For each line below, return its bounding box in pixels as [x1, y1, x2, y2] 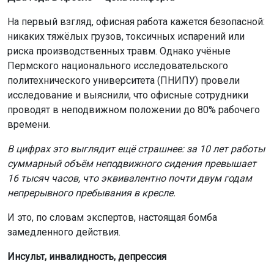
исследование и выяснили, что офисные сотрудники [7, 89, 248, 101]
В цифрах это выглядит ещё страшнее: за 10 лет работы [7, 143, 265, 155]
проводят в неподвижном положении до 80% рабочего [7, 103, 260, 116]
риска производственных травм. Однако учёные [7, 45, 231, 57]
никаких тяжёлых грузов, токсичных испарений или [7, 30, 245, 42]
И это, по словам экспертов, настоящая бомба [7, 211, 217, 223]
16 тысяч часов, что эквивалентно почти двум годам [7, 172, 252, 184]
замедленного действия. [7, 226, 120, 238]
